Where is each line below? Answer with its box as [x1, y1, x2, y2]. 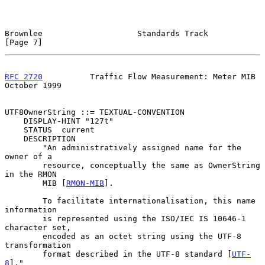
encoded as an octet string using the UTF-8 [5, 231, 43, 241]
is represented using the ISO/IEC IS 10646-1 [5, 214, 43, 223]
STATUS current [5, 125, 24, 134]
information [5, 205, 57, 214]
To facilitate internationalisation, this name [5, 196, 43, 205]
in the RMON [5, 169, 57, 179]
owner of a [5, 151, 52, 161]
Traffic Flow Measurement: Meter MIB [43, 72, 256, 81]
